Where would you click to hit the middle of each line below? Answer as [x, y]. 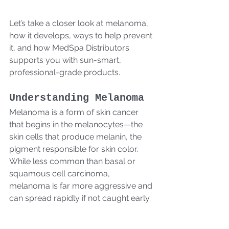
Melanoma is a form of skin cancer [75, 112]
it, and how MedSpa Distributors [70, 48]
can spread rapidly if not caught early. [80, 198]
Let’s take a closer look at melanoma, [80, 23]
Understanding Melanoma [77, 98]
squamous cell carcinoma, [61, 173]
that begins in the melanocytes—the [77, 124]
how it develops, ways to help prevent [82, 35]
